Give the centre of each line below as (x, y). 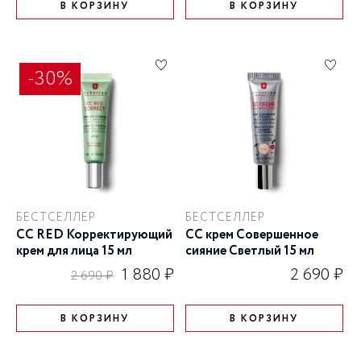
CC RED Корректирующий (94, 235)
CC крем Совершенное (251, 235)
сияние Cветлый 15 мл (249, 251)
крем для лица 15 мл (74, 251)
